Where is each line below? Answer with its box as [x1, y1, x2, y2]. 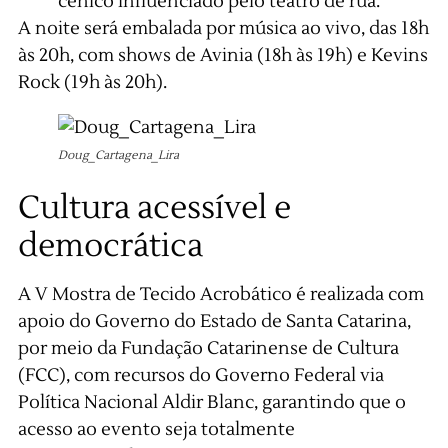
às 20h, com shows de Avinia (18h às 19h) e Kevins [17, 44, 428, 68]
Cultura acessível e [17, 187, 291, 229]
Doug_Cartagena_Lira [57, 148, 179, 164]
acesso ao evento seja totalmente [17, 418, 295, 442]
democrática [17, 225, 203, 267]
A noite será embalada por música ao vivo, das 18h [17, 17, 429, 41]
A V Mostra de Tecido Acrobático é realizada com [17, 283, 424, 307]
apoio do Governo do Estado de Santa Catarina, [17, 310, 411, 334]
